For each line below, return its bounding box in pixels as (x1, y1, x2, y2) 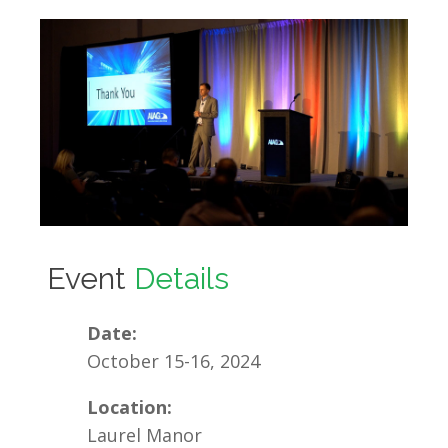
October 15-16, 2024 (87, 349, 261, 373)
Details (134, 261, 230, 296)
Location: (87, 395, 173, 419)
